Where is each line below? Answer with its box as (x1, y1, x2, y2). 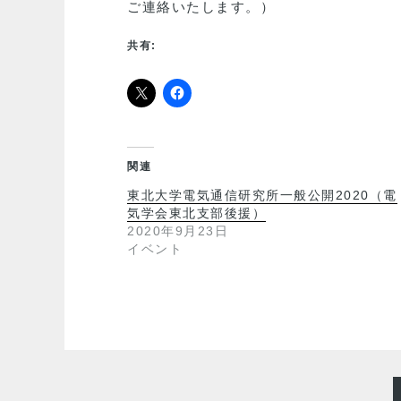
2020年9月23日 (127, 224, 228, 238)
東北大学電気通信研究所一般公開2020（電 (127, 188, 397, 202)
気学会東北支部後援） (127, 206, 266, 220)
